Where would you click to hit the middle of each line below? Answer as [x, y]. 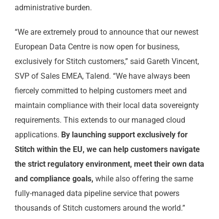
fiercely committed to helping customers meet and [100, 91]
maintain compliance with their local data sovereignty [107, 105]
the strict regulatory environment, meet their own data [109, 164]
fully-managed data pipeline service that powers [97, 193]
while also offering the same [143, 179]
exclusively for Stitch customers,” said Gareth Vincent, [107, 61]
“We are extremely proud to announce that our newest [106, 32]
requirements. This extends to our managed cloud [100, 120]
